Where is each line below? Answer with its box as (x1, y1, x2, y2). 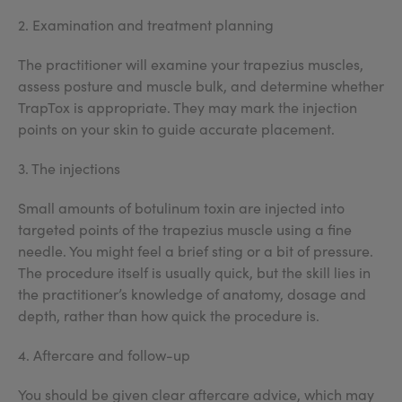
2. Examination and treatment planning (18, 14, 274, 34)
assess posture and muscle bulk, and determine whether (18, 75, 384, 95)
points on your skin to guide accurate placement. (18, 118, 335, 138)
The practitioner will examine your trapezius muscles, (18, 54, 363, 74)
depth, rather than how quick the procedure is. (18, 305, 319, 325)
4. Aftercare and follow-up (18, 345, 190, 364)
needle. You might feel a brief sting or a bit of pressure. (18, 240, 373, 260)
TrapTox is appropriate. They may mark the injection (18, 97, 357, 117)
